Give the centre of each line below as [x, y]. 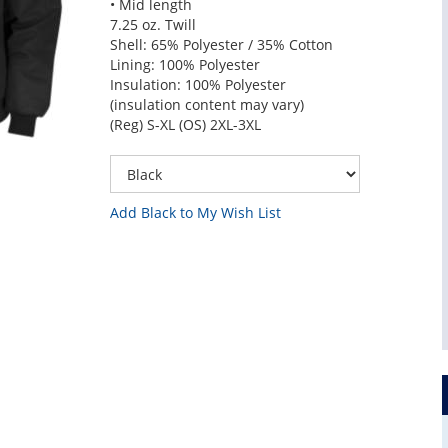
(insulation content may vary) [206, 104]
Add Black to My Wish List [195, 212]
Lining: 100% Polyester [184, 64]
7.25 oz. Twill [152, 24]
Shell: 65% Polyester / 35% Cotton [221, 44]
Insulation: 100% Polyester [197, 84]
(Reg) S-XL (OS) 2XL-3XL [185, 124]
